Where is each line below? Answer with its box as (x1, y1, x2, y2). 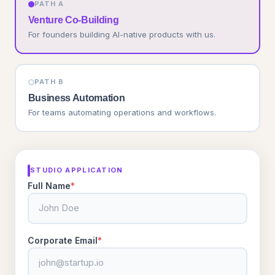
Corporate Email (28, 234, 98, 246)
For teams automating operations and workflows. (28, 107, 216, 117)
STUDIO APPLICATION (30, 166, 123, 174)
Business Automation (28, 93, 125, 103)
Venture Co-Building (28, 15, 119, 25)
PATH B (34, 77, 64, 86)
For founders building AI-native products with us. (28, 29, 215, 39)
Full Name (28, 180, 71, 191)
